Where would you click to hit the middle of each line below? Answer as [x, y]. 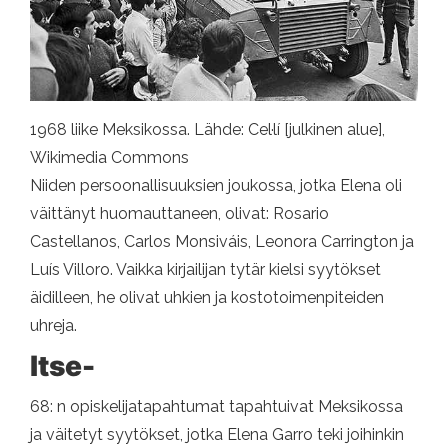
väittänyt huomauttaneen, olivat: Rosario [179, 214]
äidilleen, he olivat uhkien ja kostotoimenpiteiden [207, 298]
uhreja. [53, 326]
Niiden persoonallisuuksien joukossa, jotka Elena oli [216, 186]
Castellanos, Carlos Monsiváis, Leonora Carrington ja [222, 242]
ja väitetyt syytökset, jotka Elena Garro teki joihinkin [217, 435]
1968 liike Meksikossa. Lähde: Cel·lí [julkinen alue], [207, 130]
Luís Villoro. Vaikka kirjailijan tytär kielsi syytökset [205, 270]
